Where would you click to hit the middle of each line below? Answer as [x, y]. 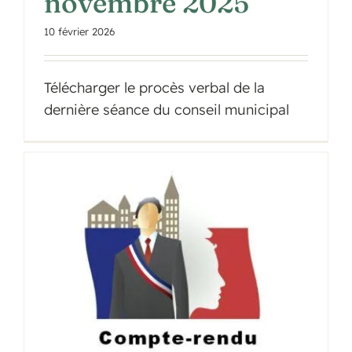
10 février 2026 [79, 32]
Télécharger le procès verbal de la [154, 88]
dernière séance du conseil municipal [166, 110]
